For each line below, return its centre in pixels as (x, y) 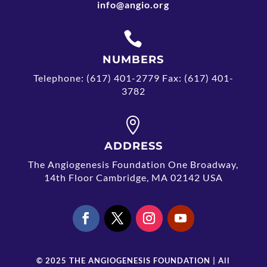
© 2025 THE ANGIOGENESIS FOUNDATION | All (133, 260)
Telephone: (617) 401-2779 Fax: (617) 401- (133, 78)
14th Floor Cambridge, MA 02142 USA (133, 177)
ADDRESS (133, 146)
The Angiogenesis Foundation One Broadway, (133, 164)
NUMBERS (133, 60)
